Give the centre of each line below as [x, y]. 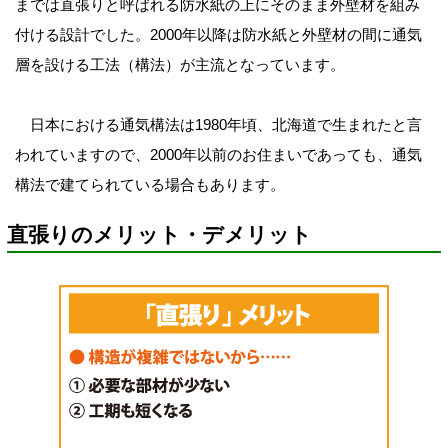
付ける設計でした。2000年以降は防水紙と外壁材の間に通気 [218, 35]
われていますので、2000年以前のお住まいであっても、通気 [218, 155]
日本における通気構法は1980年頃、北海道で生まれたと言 [218, 125]
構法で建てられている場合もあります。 [149, 185]
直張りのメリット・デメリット [159, 234]
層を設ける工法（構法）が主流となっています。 [179, 65]
